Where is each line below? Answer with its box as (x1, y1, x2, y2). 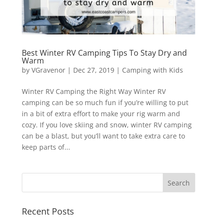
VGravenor (31, 65, 65, 75)
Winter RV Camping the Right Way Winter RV (21, 86, 166, 96)
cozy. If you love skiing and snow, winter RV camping (21, 120, 192, 129)
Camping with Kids (122, 65, 183, 75)
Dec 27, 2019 (73, 65, 114, 75)
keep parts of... (21, 142, 70, 152)
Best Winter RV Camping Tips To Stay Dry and (21, 47, 187, 58)
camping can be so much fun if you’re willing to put (21, 97, 188, 107)
